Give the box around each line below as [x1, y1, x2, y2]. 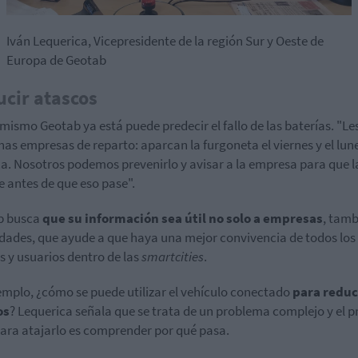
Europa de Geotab [6, 51, 106, 70]
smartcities [141, 248, 204, 266]
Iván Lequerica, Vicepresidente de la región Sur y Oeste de [6, 32, 324, 50]
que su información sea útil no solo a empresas [42, 209, 323, 228]
